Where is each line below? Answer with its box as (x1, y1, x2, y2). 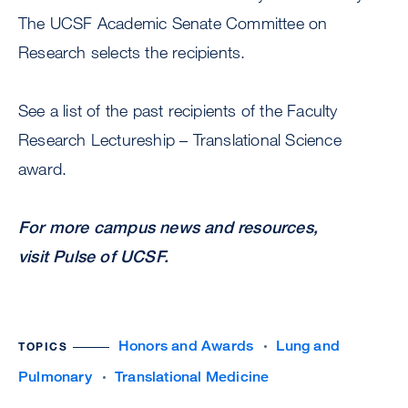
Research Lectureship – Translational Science (18, 129, 342, 150)
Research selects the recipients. (18, 42, 246, 63)
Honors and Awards (117, 337, 254, 355)
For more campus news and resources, (18, 217, 319, 238)
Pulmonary (18, 368, 92, 386)
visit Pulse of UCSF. (18, 246, 168, 267)
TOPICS (18, 339, 68, 354)
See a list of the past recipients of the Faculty (18, 100, 338, 121)
